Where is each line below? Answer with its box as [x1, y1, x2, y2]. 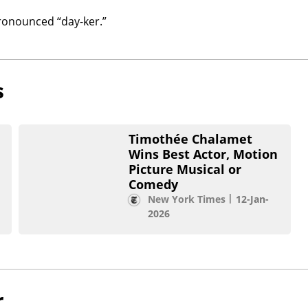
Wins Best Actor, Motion [129, 146, 278, 163]
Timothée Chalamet [129, 131, 252, 148]
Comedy [129, 176, 178, 193]
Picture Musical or [129, 161, 241, 178]
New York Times [148, 192, 225, 206]
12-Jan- [236, 192, 269, 206]
